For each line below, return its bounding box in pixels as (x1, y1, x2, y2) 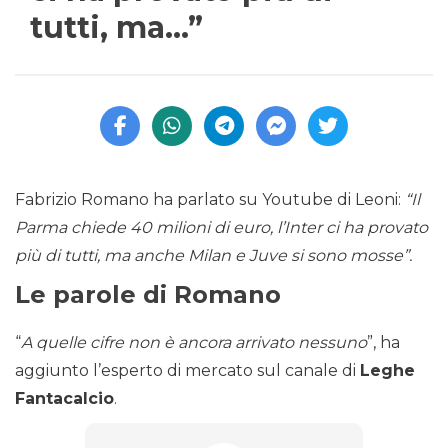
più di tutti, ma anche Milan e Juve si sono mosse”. (15, 246, 412, 266)
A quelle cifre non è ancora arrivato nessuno (21, 333, 367, 353)
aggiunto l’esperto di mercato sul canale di (15, 361, 360, 381)
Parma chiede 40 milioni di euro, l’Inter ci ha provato (15, 218, 428, 238)
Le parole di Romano (15, 280, 281, 310)
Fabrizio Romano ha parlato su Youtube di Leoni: (15, 190, 405, 210)
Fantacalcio (15, 389, 114, 409)
